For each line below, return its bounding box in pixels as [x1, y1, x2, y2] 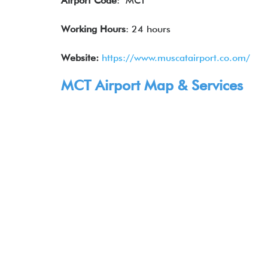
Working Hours [61, 23, 126, 35]
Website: [61, 52, 99, 63]
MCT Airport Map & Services [61, 77, 243, 94]
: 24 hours [126, 23, 170, 35]
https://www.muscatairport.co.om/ [99, 52, 250, 63]
